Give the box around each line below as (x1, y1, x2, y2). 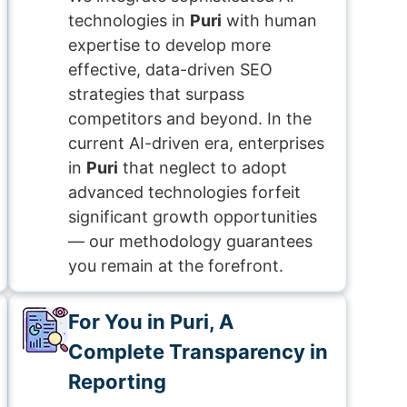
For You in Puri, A (68, 310, 233, 333)
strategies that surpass (68, 84, 244, 104)
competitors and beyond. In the (68, 109, 312, 128)
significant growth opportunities (68, 207, 317, 226)
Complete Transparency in (68, 340, 328, 363)
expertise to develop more (68, 35, 271, 55)
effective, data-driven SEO (68, 60, 273, 79)
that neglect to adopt (118, 158, 287, 177)
